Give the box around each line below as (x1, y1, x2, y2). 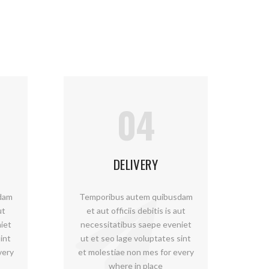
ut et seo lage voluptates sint (80, 233, 191, 243)
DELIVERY (113, 155, 159, 174)
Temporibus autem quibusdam (79, 192, 193, 202)
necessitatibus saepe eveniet (80, 219, 192, 229)
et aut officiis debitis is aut (86, 205, 186, 216)
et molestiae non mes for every (77, 247, 194, 257)
